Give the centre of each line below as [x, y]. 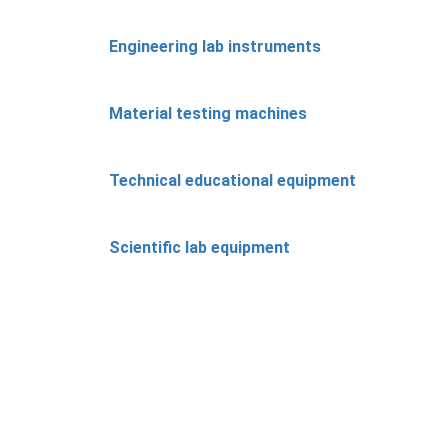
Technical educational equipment [232, 180]
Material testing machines [207, 113]
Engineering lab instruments [214, 46]
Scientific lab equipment [199, 247]
